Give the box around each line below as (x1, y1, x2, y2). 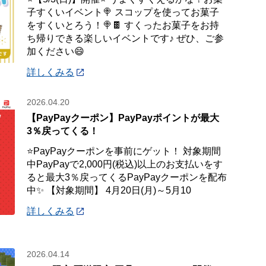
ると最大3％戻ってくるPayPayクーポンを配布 (27, 172, 227, 182)
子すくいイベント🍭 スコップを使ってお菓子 (27, 7, 220, 17)
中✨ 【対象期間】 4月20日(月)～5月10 (27, 185, 192, 195)
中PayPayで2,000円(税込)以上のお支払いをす (27, 159, 223, 169)
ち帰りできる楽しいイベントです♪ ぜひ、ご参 (27, 33, 224, 43)
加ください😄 (27, 46, 85, 56)
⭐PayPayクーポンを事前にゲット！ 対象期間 (27, 146, 221, 156)
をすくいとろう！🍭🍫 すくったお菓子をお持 (27, 20, 220, 30)
